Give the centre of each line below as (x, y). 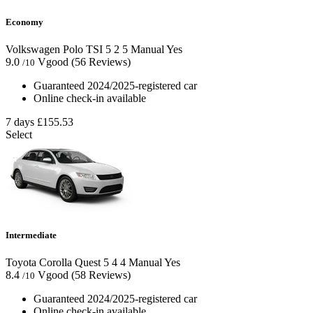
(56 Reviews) (101, 61)
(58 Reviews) (101, 275)
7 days (20, 122)
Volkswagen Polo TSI (54, 49)
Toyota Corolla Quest (53, 263)
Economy (24, 22)
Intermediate (31, 235)
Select (19, 134)
